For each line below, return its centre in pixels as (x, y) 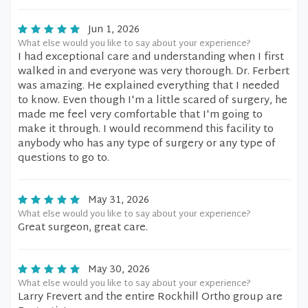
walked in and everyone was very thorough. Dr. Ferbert (154, 72)
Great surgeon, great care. (83, 228)
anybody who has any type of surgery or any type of (147, 144)
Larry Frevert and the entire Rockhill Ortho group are (150, 297)
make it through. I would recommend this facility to (146, 130)
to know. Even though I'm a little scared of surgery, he (153, 101)
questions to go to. (64, 158)
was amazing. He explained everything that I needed (148, 86)
